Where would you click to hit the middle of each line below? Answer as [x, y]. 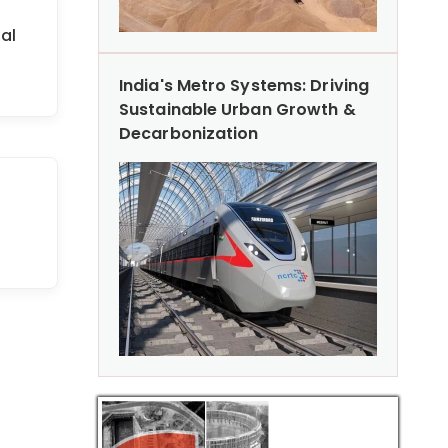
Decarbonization [189, 133]
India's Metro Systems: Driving [244, 85]
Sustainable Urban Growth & [237, 109]
